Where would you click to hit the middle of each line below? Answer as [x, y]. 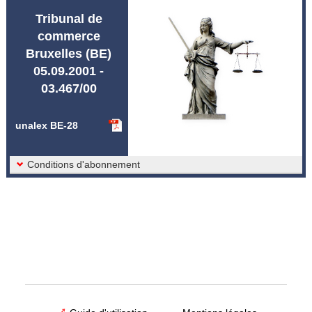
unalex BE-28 [46, 126]
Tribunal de [69, 19]
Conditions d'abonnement [83, 165]
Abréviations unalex [75, 9]
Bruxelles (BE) [69, 54]
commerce [69, 37]
